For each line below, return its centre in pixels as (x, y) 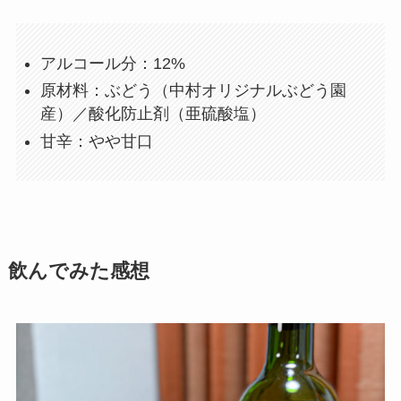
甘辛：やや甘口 (96, 141)
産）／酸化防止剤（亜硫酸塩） (153, 114)
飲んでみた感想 (78, 271)
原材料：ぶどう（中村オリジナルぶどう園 (193, 91)
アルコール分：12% (112, 63)
